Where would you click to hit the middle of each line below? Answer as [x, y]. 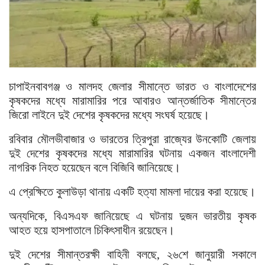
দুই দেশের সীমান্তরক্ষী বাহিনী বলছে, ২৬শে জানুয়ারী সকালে [132, 254]
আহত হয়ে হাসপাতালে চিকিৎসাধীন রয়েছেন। [92, 230]
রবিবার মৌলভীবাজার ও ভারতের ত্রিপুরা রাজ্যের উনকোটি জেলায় [132, 139]
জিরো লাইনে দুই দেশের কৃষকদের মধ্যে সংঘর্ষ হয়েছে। [109, 114]
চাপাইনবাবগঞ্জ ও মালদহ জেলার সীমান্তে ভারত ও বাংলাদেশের [132, 86]
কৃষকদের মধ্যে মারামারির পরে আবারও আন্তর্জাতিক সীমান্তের [132, 100]
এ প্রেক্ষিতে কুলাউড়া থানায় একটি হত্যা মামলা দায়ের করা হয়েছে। [132, 191]
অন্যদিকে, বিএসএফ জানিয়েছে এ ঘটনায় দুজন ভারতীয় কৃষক [132, 216]
